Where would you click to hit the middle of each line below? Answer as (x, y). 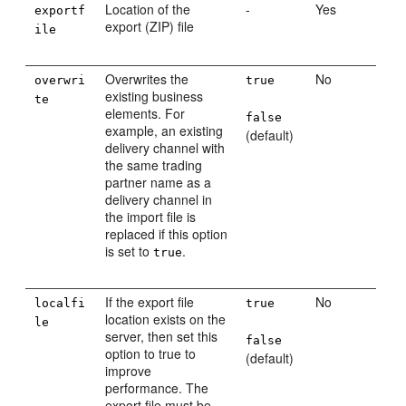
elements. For (145, 113)
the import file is (151, 217)
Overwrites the (147, 79)
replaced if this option (167, 234)
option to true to (151, 353)
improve (129, 371)
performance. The (157, 388)
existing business (155, 96)
